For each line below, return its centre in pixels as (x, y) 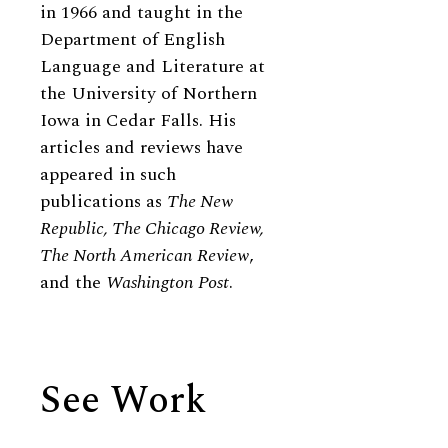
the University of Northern (148, 93)
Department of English (132, 39)
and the (73, 282)
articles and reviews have (141, 147)
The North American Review (144, 255)
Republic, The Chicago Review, (152, 228)
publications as (103, 201)
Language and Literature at (152, 66)
